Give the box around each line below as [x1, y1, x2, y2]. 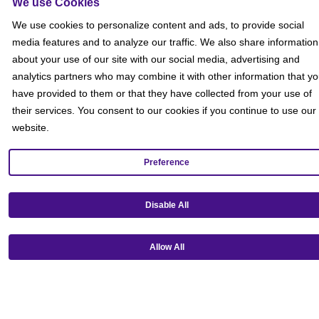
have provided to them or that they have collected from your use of [12, 88, 312, 100]
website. [12, 122, 49, 134]
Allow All [149, 242, 184, 253]
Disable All [145, 200, 189, 211]
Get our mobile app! [6, 245, 86, 256]
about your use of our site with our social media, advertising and [12, 53, 300, 66]
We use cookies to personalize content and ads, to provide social [12, 19, 304, 31]
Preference [144, 157, 189, 168]
